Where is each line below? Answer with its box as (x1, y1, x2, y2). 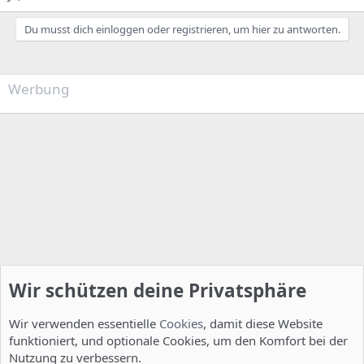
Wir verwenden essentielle (9, 315, 159, 331)
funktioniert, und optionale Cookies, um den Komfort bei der (9, 332, 348, 349)
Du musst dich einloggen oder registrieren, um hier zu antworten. (24, 22, 340, 37)
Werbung (8, 80, 69, 98)
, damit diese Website (203, 315, 323, 331)
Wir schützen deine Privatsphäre (9, 278, 306, 303)
